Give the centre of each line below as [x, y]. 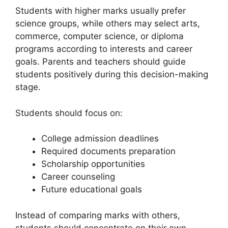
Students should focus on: [69, 113]
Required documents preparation [108, 151]
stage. [28, 87]
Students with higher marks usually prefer [101, 11]
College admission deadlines [100, 139]
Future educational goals [92, 190]
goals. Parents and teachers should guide [101, 62]
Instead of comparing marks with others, [98, 215]
